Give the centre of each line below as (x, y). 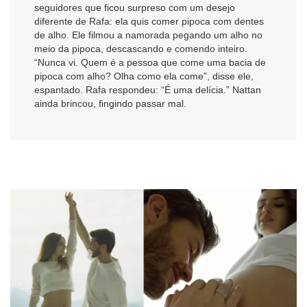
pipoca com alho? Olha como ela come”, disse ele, (144, 76)
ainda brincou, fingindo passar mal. (110, 103)
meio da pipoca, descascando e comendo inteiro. (141, 48)
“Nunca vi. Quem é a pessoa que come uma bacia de (150, 62)
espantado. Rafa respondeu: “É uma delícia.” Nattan (148, 89)
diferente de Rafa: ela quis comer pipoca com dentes (149, 21)
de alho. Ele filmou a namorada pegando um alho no (148, 35)
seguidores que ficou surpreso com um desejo (135, 7)
